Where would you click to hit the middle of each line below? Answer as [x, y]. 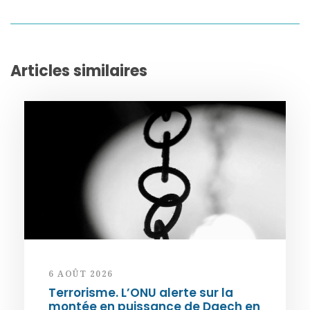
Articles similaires [79, 71]
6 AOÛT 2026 [81, 274]
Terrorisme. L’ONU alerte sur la [141, 293]
